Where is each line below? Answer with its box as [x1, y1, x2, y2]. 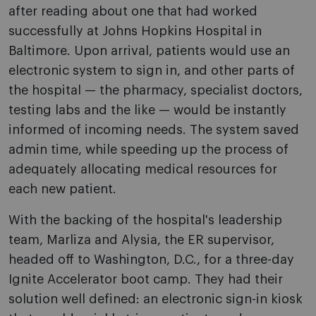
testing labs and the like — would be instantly [8, 104, 286, 117]
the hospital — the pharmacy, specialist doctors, [8, 84, 303, 97]
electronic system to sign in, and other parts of [8, 64, 295, 78]
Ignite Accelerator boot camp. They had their [8, 273, 283, 286]
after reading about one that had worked [8, 5, 257, 18]
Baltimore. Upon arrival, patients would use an [8, 44, 290, 58]
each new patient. [8, 183, 116, 196]
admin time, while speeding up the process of [8, 143, 288, 157]
